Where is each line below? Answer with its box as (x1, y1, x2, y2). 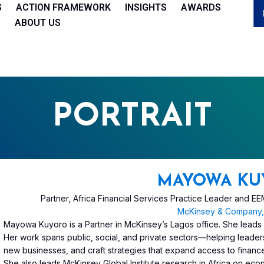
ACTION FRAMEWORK (15, 2, 111, 13)
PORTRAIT (52, 101, 212, 134)
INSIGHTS (124, 2, 167, 13)
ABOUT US (14, 17, 61, 28)
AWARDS (180, 2, 221, 13)
